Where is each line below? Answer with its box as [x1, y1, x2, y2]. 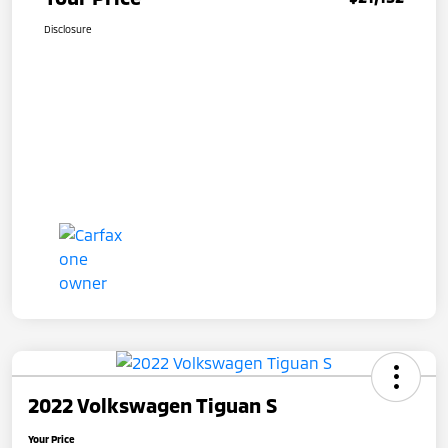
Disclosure [44, 22, 92, 35]
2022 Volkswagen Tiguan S [28, 392, 277, 417]
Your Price [28, 432, 75, 445]
